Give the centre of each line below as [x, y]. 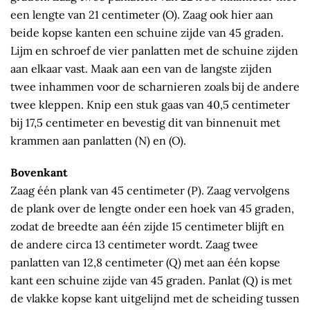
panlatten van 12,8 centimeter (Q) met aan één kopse [145, 263]
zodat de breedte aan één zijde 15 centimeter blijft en [147, 227]
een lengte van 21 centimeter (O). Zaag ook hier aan [142, 15]
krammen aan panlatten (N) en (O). [98, 141]
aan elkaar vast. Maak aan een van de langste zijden [141, 69]
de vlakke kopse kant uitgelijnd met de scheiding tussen [155, 299]
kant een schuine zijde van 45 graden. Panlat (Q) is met [151, 281]
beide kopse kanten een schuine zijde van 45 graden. [147, 33]
